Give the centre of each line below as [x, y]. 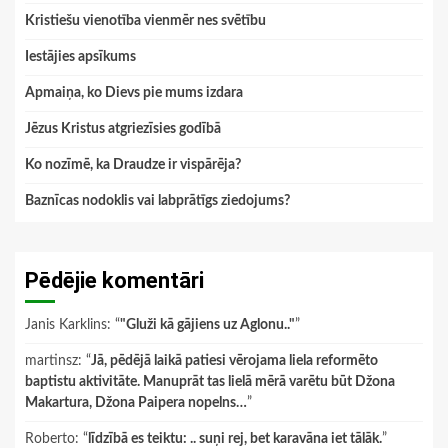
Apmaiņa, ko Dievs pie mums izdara [134, 92]
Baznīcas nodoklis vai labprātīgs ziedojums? [157, 200]
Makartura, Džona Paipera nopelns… [136, 402]
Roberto [50, 438]
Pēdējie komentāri [114, 280]
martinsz [51, 360]
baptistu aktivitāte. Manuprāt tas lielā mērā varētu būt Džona [210, 381]
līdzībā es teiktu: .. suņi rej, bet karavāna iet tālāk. [235, 438]
